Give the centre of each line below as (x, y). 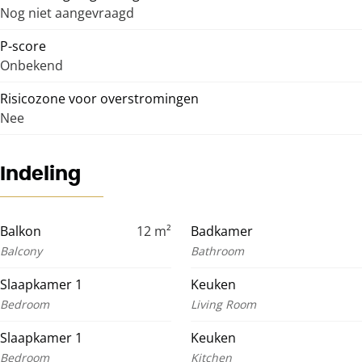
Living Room (223, 305)
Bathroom (217, 251)
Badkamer (222, 232)
